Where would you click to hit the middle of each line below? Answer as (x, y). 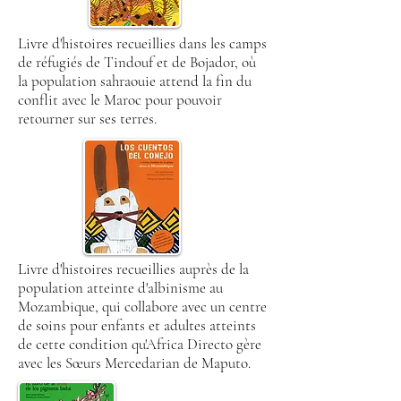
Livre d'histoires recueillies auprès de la (133, 269)
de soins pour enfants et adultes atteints (137, 325)
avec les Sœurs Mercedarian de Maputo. (134, 363)
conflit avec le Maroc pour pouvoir (120, 100)
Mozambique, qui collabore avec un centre (142, 307)
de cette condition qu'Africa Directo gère (140, 344)
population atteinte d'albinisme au (120, 288)
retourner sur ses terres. (87, 119)
